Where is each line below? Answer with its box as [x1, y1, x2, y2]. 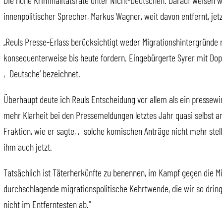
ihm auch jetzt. [3, 141, 52, 153]
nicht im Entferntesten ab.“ [3, 198, 91, 211]
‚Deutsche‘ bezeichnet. [3, 67, 80, 80]
